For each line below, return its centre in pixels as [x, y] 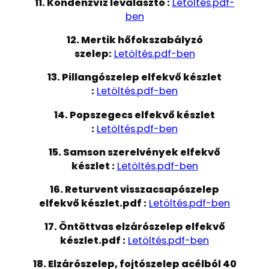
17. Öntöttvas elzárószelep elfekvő [134, 226]
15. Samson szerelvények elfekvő [134, 152]
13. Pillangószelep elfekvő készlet [134, 77]
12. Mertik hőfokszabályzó [134, 40]
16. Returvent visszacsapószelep [134, 189]
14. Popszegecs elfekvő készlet [134, 115]
